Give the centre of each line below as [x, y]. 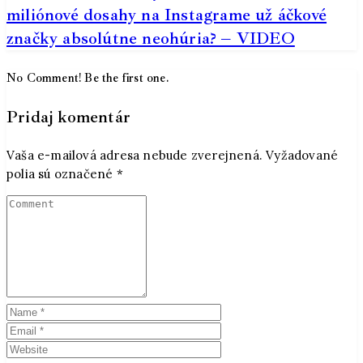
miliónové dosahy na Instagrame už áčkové [167, 14]
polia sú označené [62, 173]
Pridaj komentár [68, 116]
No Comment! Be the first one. [88, 77]
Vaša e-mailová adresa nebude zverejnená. [135, 155]
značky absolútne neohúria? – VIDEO [151, 38]
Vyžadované [302, 155]
